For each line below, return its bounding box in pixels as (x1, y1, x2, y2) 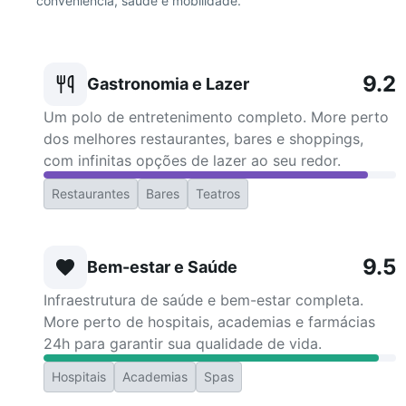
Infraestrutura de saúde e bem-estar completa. (43, 291, 363, 309)
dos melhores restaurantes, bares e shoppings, (43, 130, 363, 148)
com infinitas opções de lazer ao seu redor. (43, 151, 341, 169)
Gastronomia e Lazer (87, 74, 249, 93)
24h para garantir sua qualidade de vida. (43, 334, 322, 353)
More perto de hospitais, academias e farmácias (43, 313, 375, 331)
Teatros (196, 186, 240, 201)
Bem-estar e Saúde (87, 257, 237, 276)
